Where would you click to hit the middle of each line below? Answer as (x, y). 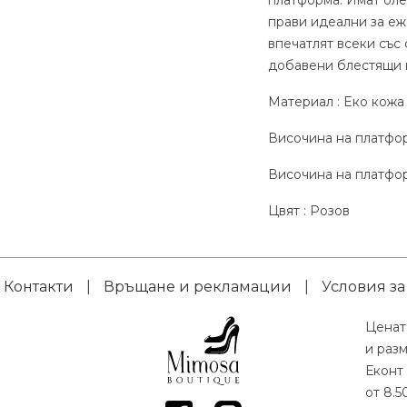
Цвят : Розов (308, 211)
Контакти (39, 287)
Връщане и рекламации (198, 287)
